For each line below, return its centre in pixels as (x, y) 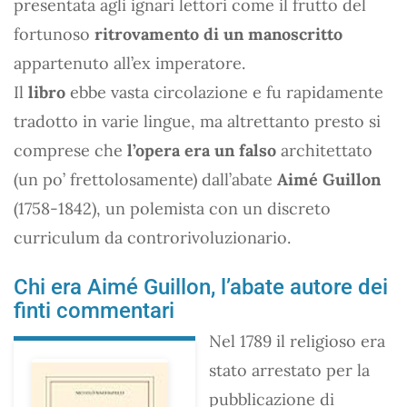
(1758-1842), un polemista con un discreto (172, 208)
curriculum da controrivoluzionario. (152, 237)
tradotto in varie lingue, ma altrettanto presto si (197, 121)
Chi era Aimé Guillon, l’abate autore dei (201, 287)
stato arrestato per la (289, 370)
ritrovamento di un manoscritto (218, 34)
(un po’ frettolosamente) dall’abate (145, 179)
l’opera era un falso (202, 150)
